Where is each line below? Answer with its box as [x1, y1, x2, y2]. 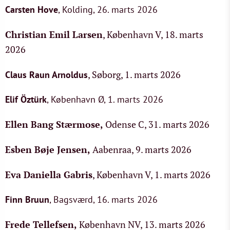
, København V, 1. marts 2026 [92, 168, 210, 181]
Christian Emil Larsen [5, 28, 103, 41]
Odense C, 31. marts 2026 [103, 118, 209, 130]
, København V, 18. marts [103, 28, 203, 41]
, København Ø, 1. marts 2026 [47, 93, 163, 105]
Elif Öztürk [5, 93, 47, 105]
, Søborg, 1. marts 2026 [88, 68, 181, 81]
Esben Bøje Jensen [5, 143, 87, 156]
